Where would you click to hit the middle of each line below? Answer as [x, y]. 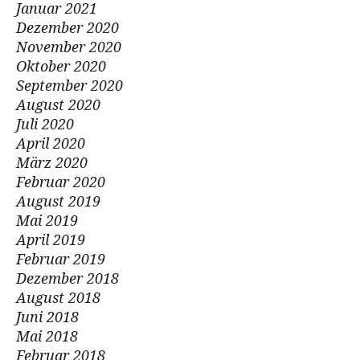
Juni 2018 [48, 317]
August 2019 [59, 201]
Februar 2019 [61, 259]
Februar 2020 [61, 182]
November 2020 [69, 47]
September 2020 [70, 85]
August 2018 [59, 297]
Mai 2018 [47, 336]
